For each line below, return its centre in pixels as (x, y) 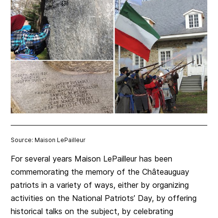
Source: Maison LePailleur (48, 140)
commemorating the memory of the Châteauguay (100, 172)
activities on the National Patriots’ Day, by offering (104, 198)
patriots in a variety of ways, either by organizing (100, 185)
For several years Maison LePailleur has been (92, 159)
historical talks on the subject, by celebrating (92, 211)
